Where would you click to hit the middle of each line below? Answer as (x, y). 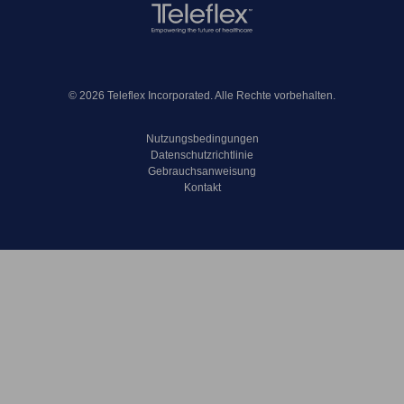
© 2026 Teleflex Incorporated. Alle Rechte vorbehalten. (202, 96)
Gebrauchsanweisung (202, 172)
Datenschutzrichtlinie (202, 156)
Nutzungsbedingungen (202, 139)
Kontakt (202, 188)
